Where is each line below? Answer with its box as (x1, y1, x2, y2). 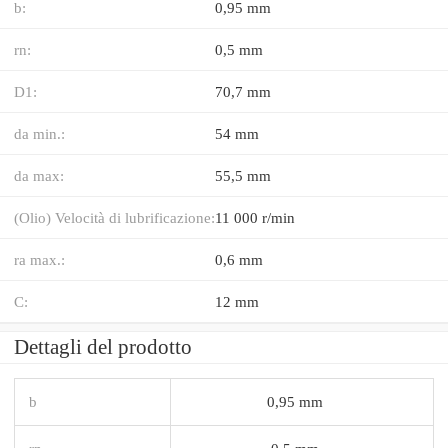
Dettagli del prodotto (14, 334, 192, 359)
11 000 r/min (215, 208, 295, 226)
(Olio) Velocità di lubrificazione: (14, 208, 215, 226)
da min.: (14, 124, 65, 142)
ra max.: (14, 250, 65, 268)
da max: (14, 166, 64, 184)
